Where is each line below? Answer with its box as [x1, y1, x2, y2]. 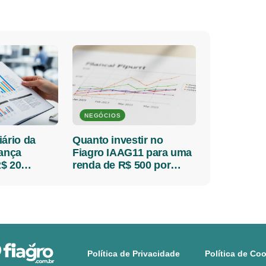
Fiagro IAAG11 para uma [72, 147, 192, 159]
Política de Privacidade [87, 249, 180, 258]
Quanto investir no [72, 134, 163, 146]
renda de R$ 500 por [72, 159, 171, 171]
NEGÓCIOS [84, 112, 121, 119]
